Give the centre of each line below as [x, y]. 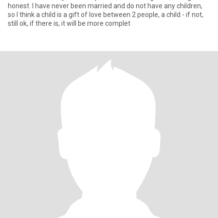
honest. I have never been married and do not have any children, [105, 6]
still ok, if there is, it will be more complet [69, 23]
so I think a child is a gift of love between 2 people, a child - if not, [106, 15]
